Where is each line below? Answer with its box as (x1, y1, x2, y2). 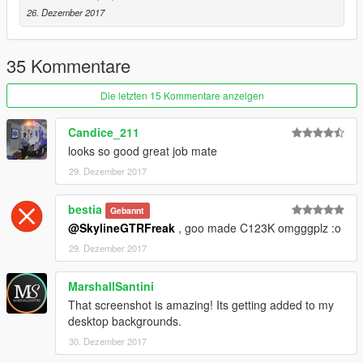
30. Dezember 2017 (69, 334, 147, 348)
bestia (68, 200, 102, 217)
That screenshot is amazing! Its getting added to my (68, 296, 334, 313)
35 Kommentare (6, 52, 130, 78)
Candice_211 (68, 123, 139, 140)
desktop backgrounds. (68, 312, 181, 329)
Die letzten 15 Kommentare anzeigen (100, 88, 264, 102)
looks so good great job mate (68, 142, 217, 159)
